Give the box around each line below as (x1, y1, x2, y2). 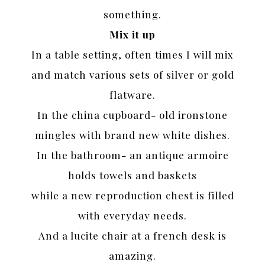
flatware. (109, 88, 156, 102)
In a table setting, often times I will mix (31, 48, 234, 62)
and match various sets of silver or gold (31, 68, 234, 82)
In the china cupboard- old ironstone (37, 108, 228, 122)
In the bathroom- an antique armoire (36, 148, 229, 162)
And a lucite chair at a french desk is (38, 229, 227, 243)
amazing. (109, 249, 156, 263)
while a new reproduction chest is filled (31, 189, 234, 202)
